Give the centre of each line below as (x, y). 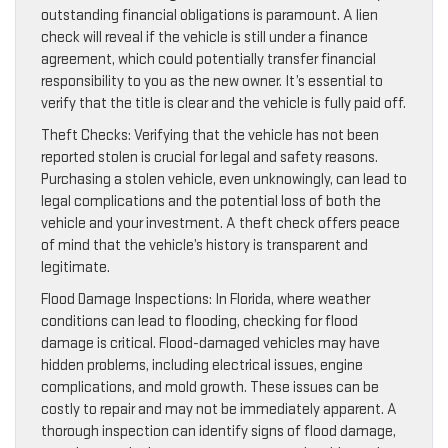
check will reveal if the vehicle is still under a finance (204, 38)
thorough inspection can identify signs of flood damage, (218, 432)
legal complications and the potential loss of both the (211, 202)
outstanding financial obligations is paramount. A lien (209, 16)
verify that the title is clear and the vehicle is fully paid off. (223, 104)
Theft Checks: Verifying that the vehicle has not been (210, 136)
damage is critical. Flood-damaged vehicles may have (210, 344)
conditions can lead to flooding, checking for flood (199, 322)
